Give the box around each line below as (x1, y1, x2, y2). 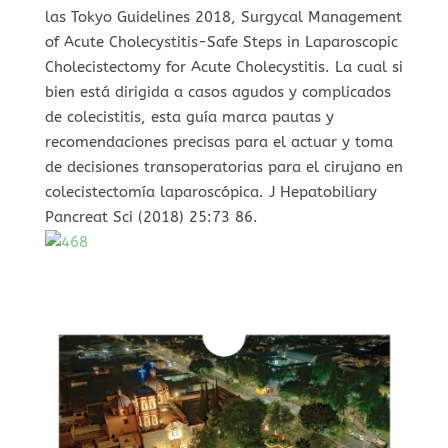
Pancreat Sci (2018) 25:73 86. (44, 207, 258, 226)
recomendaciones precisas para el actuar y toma (44, 132, 393, 151)
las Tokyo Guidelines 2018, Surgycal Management (44, 7, 402, 26)
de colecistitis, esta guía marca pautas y (44, 107, 334, 126)
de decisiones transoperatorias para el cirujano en (44, 157, 403, 176)
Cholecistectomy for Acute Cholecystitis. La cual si (44, 57, 403, 76)
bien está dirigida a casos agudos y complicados (44, 82, 391, 101)
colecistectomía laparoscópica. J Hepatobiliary (44, 182, 377, 201)
